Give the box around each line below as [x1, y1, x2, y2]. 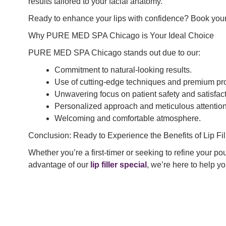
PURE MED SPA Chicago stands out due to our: [28, 48, 200, 58]
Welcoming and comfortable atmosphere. [54, 114, 201, 123]
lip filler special [90, 160, 147, 169]
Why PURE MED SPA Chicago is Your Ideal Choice [28, 31, 214, 40]
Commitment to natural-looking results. [54, 66, 192, 75]
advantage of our [28, 160, 90, 169]
